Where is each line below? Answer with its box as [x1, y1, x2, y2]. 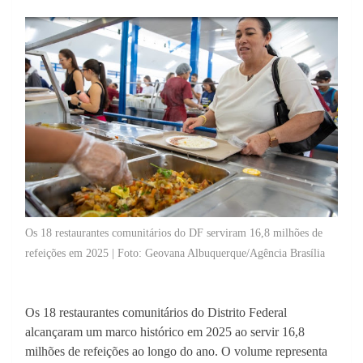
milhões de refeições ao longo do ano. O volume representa [25, 344, 327, 358]
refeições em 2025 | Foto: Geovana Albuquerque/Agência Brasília [25, 246, 325, 259]
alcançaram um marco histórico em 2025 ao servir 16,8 [25, 324, 305, 339]
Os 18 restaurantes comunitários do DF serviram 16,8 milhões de [25, 226, 322, 239]
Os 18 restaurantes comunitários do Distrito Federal [25, 305, 287, 319]
